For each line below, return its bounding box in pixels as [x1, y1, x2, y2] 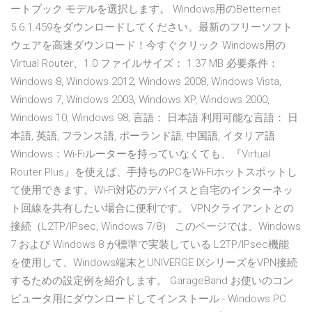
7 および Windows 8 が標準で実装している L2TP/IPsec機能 [10, 238, 289, 251]
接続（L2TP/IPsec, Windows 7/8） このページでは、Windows [10, 220, 301, 233]
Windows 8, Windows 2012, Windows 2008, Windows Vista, [10, 75, 281, 88]
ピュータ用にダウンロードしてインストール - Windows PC [10, 292, 286, 306]
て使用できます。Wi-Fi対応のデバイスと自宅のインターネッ [10, 184, 293, 197]
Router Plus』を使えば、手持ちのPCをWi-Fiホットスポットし [10, 166, 297, 179]
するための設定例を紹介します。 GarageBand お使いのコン [10, 274, 293, 288]
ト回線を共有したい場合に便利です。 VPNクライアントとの [10, 202, 294, 215]
